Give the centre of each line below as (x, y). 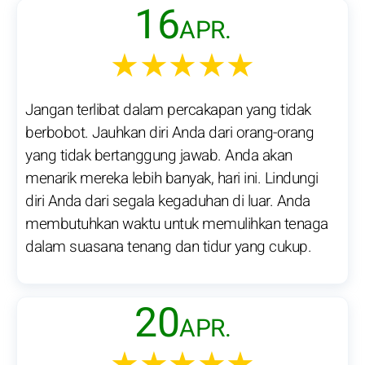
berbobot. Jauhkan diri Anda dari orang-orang (169, 133)
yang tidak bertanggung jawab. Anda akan (159, 156)
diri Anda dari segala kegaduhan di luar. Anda (168, 201)
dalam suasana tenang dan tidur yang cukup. (168, 247)
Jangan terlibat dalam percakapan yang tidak (168, 110)
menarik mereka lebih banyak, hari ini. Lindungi (172, 178)
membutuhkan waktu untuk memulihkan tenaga (177, 224)
